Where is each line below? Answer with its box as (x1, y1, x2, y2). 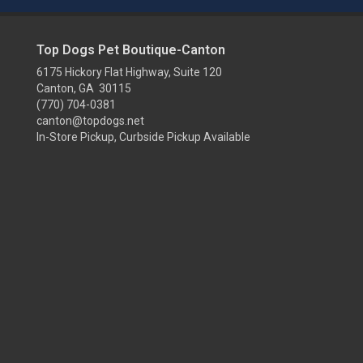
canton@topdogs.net (36, 114, 144, 127)
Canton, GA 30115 (36, 82, 131, 95)
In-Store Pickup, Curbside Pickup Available (36, 130, 250, 143)
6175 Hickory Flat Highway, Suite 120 (36, 66, 222, 79)
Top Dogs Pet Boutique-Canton (36, 42, 225, 58)
